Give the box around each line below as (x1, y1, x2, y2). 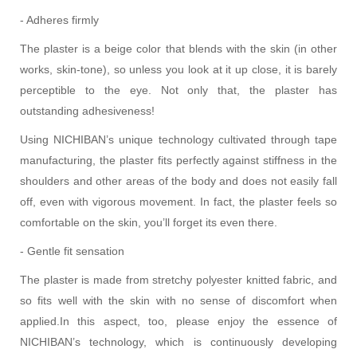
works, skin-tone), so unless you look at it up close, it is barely (20, 62, 337, 76)
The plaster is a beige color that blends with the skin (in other (20, 41, 337, 55)
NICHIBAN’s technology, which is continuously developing (20, 335, 337, 348)
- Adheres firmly (20, 13, 99, 26)
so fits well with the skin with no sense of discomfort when (20, 293, 337, 307)
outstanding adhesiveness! (20, 104, 155, 117)
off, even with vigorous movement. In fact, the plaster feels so (20, 194, 337, 208)
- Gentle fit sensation (20, 244, 124, 257)
